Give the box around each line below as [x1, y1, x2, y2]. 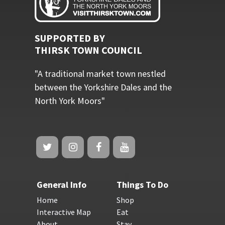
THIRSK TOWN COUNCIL [34, 43, 142, 56]
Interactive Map [36, 206, 91, 217]
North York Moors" [34, 94, 105, 106]
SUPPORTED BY [34, 31, 105, 44]
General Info [36, 178, 86, 190]
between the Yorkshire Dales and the [34, 81, 172, 93]
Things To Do [116, 178, 168, 190]
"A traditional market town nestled [34, 67, 166, 79]
